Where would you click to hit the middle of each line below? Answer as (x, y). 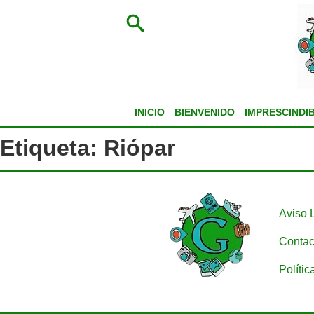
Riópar (139, 148)
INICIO (149, 112)
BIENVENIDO (204, 112)
